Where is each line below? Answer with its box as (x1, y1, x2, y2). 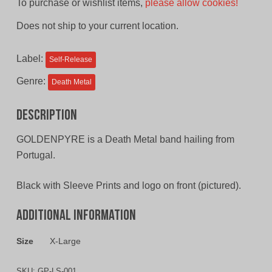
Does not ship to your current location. (16, 21, 178, 32)
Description (16, 109, 77, 124)
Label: (16, 53, 46, 64)
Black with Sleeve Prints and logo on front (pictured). (16, 180, 241, 191)
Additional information (16, 209, 136, 224)
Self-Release (49, 55, 92, 64)
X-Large (49, 236, 81, 246)
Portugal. (16, 150, 55, 161)
